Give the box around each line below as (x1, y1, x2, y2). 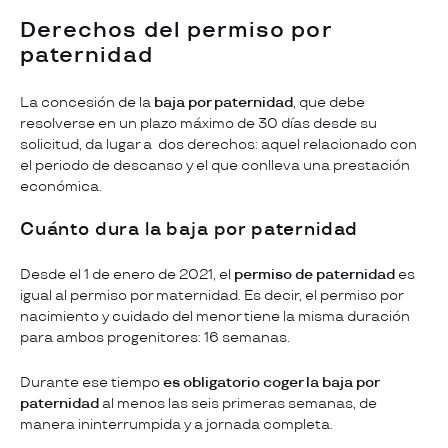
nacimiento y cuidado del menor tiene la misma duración (20, 308, 410, 326)
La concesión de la (20, 94, 154, 112)
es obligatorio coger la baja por (163, 374, 379, 392)
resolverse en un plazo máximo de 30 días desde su (20, 115, 377, 133)
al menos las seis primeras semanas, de (99, 395, 377, 413)
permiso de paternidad (234, 266, 395, 284)
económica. (20, 178, 102, 196)
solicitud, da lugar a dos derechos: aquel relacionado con (20, 136, 417, 154)
